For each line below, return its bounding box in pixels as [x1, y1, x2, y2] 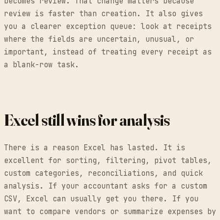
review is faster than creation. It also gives [4, 9, 203, 19]
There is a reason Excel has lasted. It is [4, 143, 185, 153]
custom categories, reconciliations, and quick [4, 168, 203, 179]
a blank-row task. [4, 60, 79, 70]
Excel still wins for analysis [4, 110, 170, 130]
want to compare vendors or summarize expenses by [4, 207, 216, 217]
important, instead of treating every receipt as [4, 47, 212, 57]
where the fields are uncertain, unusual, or [4, 34, 194, 45]
